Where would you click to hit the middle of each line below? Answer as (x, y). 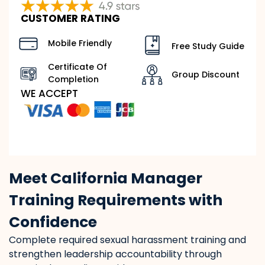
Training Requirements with (116, 201)
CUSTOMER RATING (70, 19)
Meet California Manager (106, 179)
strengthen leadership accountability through (115, 254)
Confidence (53, 222)
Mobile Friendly (80, 43)
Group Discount (206, 75)
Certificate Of (78, 67)
